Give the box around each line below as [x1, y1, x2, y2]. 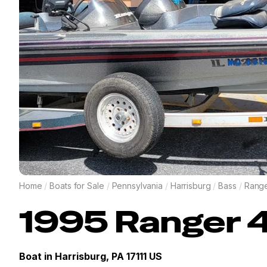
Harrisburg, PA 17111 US [55, 250, 162, 262]
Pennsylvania [111, 180, 163, 191]
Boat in [19, 250, 55, 262]
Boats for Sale [49, 180, 104, 191]
